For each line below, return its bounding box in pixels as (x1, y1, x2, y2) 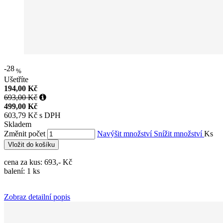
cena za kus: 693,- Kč (4, 158, 72, 166)
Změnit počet (4, 129, 45, 138)
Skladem (4, 120, 31, 128)
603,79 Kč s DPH (4, 111, 61, 119)
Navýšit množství (97, 129, 154, 138)
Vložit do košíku (8, 141, 55, 148)
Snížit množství (154, 129, 204, 138)
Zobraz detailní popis (4, 193, 70, 201)
